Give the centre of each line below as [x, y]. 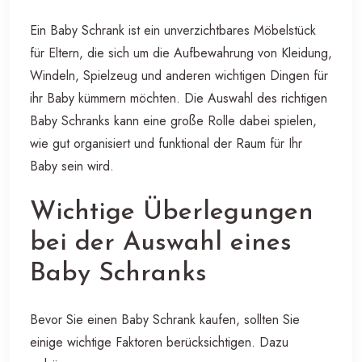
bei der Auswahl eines [161, 243]
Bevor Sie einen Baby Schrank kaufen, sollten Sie [165, 319]
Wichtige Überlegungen [172, 212]
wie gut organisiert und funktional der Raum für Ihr [166, 143]
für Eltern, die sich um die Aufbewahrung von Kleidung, [181, 53]
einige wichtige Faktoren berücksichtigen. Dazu [159, 342]
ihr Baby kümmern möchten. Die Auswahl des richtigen [179, 98]
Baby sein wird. [72, 166]
